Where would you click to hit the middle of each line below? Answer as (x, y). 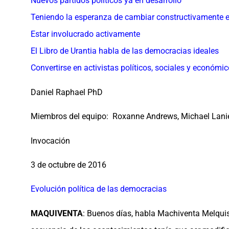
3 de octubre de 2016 (68, 165)
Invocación (50, 141)
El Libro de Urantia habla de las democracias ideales (125, 51)
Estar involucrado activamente (85, 34)
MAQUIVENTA (57, 213)
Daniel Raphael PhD (67, 92)
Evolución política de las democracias (99, 189)
